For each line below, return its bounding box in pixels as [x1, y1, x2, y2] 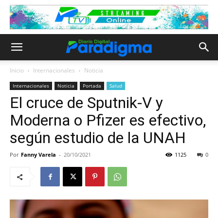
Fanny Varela [21, 151, 56, 158]
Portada [83, 82, 101, 89]
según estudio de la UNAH [10, 128, 186, 147]
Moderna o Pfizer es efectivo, [10, 111, 206, 129]
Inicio [10, 66, 24, 74]
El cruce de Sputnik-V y [10, 93, 163, 112]
